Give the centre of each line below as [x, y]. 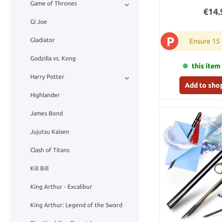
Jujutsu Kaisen [50, 132]
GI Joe [39, 22]
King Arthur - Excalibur [61, 187]
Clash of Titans [50, 150]
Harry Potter [47, 77]
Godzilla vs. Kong [53, 58]
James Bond [47, 113]
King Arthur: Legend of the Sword [76, 205]
